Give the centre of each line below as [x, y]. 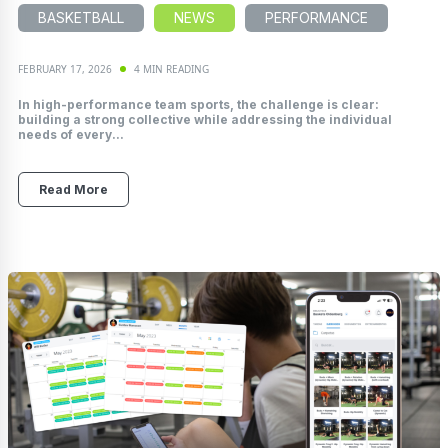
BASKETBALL [81, 17]
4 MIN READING [171, 68]
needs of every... [71, 134]
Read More [73, 189]
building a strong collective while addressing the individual [205, 119]
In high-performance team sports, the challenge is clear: [198, 104]
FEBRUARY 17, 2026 [65, 68]
